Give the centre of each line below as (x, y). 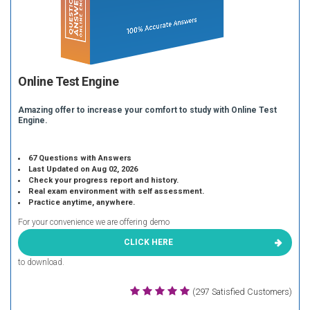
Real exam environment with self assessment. (117, 191)
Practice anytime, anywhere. (82, 202)
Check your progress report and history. (104, 180)
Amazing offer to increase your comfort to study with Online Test (147, 110)
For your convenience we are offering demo (94, 222)
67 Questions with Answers (80, 158)
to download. (41, 262)
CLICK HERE (148, 242)
